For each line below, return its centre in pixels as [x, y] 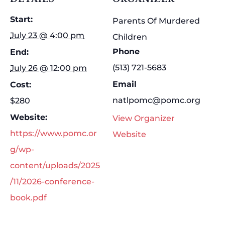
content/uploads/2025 [55, 165]
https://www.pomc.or [53, 133]
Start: [21, 19]
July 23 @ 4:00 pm [47, 35]
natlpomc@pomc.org [156, 100]
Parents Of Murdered [156, 21]
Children [130, 37]
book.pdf [28, 198]
